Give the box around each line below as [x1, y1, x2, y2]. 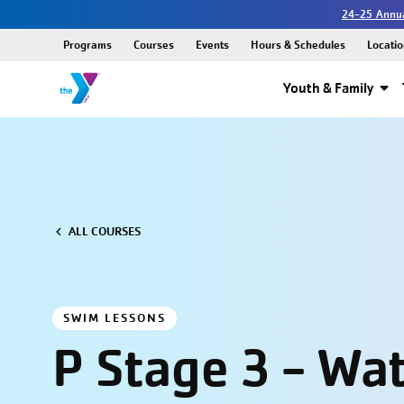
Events [195, 37, 229, 52]
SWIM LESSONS [62, 310, 166, 326]
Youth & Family [282, 79, 373, 96]
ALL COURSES [68, 224, 141, 240]
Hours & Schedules [250, 37, 345, 52]
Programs [62, 37, 112, 52]
